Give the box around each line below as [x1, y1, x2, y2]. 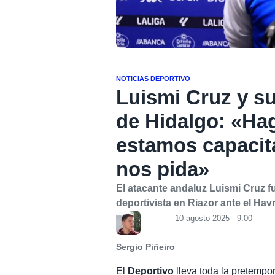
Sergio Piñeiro [116, 242, 176, 252]
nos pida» [116, 157, 210, 180]
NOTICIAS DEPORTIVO [116, 74, 191, 82]
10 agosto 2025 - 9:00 [175, 213, 253, 223]
